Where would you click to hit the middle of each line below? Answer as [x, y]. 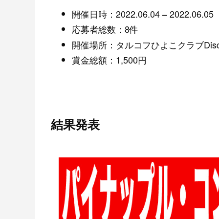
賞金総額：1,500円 [109, 60]
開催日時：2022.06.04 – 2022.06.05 [143, 13]
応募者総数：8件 [105, 29]
